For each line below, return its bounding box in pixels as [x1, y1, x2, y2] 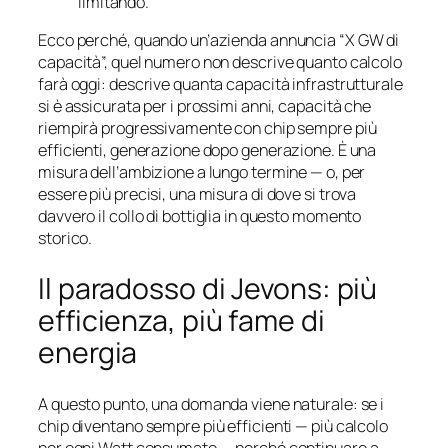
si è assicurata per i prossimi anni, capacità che [38, 95, 372, 118]
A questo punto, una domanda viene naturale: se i [38, 392, 385, 415]
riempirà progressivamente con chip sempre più [38, 117, 377, 140]
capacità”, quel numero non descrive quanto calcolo [38, 51, 402, 74]
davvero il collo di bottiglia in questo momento [38, 205, 362, 228]
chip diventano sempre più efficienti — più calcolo [38, 414, 388, 437]
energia [38, 332, 138, 372]
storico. [38, 227, 93, 250]
